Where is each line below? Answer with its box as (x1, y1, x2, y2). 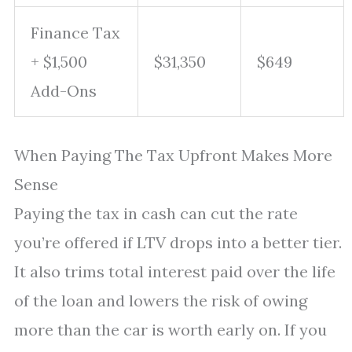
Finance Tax (31, 23, 120, 42)
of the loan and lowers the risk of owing (14, 291, 307, 310)
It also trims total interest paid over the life (14, 262, 335, 281)
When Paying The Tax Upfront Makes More (14, 145, 332, 165)
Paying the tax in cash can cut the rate (14, 203, 298, 223)
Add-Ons (31, 81, 97, 101)
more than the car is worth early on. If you (14, 320, 327, 339)
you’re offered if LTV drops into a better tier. (14, 233, 342, 252)
